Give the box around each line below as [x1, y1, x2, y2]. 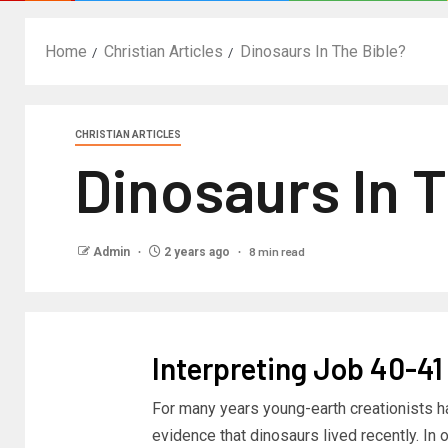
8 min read [249, 244, 305, 258]
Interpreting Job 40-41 [151, 350, 443, 386]
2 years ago [161, 245, 233, 259]
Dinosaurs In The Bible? [240, 42, 406, 61]
